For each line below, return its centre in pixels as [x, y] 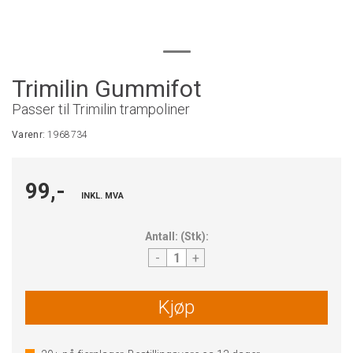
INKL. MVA [102, 196]
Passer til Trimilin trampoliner [101, 109]
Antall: [161, 236]
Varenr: [30, 135]
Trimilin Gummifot [107, 89]
